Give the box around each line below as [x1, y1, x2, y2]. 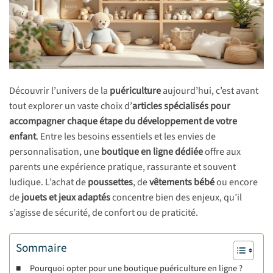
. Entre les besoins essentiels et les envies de [36, 130, 216, 144]
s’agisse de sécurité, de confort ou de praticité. [9, 206, 198, 220]
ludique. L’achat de [9, 175, 88, 190]
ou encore [214, 175, 258, 190]
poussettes [88, 175, 133, 190]
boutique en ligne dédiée [101, 145, 203, 159]
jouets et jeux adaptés [21, 191, 110, 205]
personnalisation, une [9, 145, 101, 159]
